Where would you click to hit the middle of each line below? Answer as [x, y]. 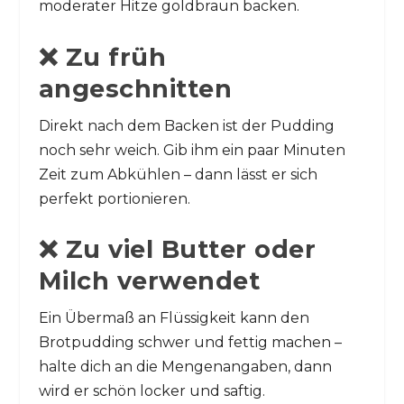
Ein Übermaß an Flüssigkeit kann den [174, 318]
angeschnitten [135, 88]
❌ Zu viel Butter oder [177, 250]
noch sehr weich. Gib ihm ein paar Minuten [192, 150]
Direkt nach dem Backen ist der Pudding [186, 125]
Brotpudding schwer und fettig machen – [190, 343]
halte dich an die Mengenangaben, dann [185, 367]
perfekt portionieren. [114, 198]
